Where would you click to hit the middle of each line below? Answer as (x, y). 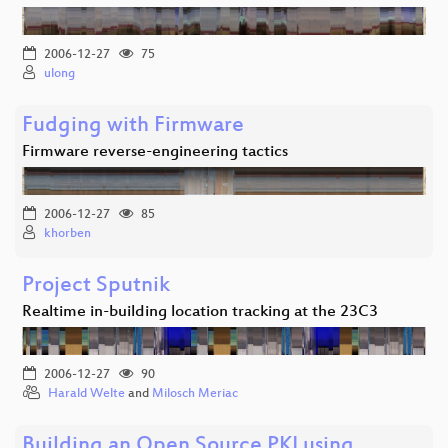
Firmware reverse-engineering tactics (155, 152)
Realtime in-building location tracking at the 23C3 (200, 312)
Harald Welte (86, 393)
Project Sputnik (96, 286)
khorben (67, 233)
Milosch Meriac (195, 393)
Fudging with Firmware (133, 126)
